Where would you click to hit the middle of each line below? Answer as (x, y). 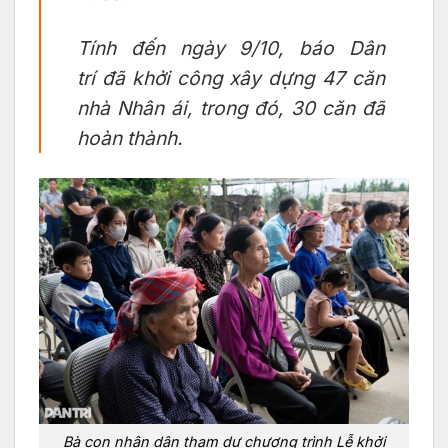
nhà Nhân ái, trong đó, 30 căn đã (231, 107)
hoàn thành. (130, 137)
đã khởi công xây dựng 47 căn (240, 77)
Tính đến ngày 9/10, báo (213, 47)
